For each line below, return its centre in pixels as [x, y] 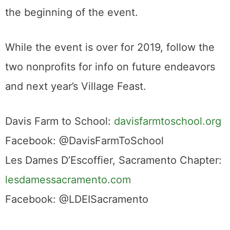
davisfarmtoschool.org [168, 121]
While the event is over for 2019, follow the [110, 47]
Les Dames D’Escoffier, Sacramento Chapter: [113, 160]
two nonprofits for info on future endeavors [110, 67]
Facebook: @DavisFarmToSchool [84, 141]
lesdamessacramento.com [68, 180]
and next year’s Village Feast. [76, 87]
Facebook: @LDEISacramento [77, 199]
